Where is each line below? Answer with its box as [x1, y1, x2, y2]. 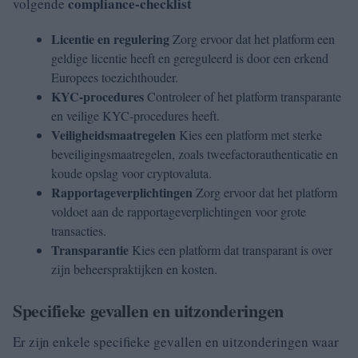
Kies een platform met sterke [176, 126, 322, 143]
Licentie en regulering [51, 30, 169, 48]
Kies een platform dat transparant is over [129, 241, 332, 258]
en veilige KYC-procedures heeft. [51, 107, 220, 124]
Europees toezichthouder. [51, 69, 178, 86]
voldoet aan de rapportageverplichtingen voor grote [51, 203, 306, 220]
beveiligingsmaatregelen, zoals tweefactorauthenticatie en [51, 145, 338, 162]
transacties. [51, 222, 106, 239]
